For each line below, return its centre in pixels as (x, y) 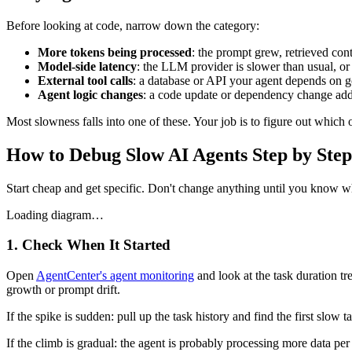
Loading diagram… (55, 214)
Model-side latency (87, 66)
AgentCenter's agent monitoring (115, 275)
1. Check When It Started (88, 245)
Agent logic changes (90, 94)
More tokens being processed (115, 52)
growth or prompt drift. (63, 289)
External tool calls (85, 80)
